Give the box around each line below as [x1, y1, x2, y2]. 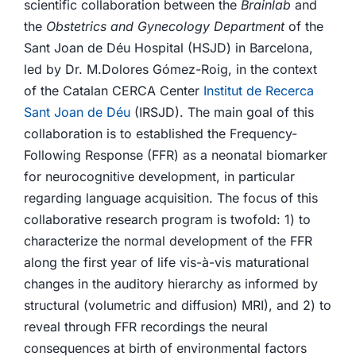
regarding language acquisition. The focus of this [23, 190, 318, 206]
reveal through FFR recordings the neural [23, 319, 268, 335]
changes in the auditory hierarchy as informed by [23, 276, 318, 292]
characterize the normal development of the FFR [23, 233, 312, 249]
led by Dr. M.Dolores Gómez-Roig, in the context [23, 61, 317, 77]
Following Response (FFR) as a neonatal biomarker [23, 147, 327, 163]
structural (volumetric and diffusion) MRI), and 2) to [23, 297, 331, 313]
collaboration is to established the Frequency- [23, 126, 297, 141]
